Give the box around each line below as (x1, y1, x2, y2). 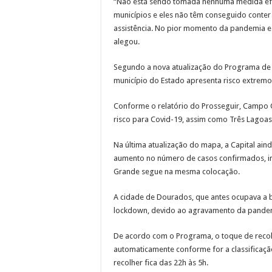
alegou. (114, 37, 140, 46)
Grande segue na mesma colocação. (114, 167, 240, 176)
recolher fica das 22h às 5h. (114, 258, 208, 267)
